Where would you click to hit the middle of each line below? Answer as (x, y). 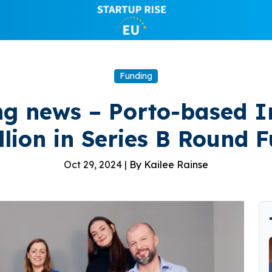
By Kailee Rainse (169, 165)
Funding (136, 76)
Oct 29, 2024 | (97, 165)
